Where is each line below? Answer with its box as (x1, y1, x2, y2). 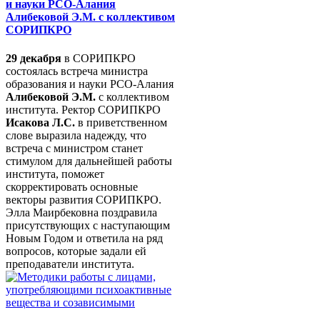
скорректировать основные (6, 180, 138, 193)
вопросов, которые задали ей (6, 244, 146, 257)
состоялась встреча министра (6, 64, 148, 77)
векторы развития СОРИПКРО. (6, 193, 161, 206)
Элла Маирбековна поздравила (6, 206, 157, 219)
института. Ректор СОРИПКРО (6, 103, 161, 116)
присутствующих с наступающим (6, 219, 170, 231)
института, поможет (6, 167, 104, 180)
